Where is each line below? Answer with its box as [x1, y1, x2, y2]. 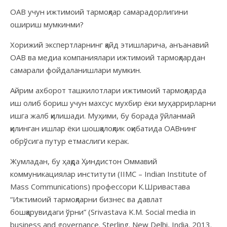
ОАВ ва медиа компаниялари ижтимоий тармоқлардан [10, 52, 205, 62]
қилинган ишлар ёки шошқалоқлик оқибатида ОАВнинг [10, 123, 197, 133]
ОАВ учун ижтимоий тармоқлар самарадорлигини [10, 6, 188, 17]
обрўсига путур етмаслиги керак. [10, 135, 129, 146]
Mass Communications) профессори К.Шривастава [10, 181, 190, 192]
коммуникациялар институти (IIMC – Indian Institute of [10, 168, 206, 179]
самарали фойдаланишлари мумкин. [10, 64, 141, 75]
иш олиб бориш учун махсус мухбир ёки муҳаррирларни [10, 97, 216, 108]
